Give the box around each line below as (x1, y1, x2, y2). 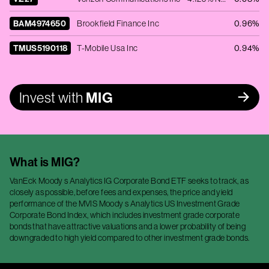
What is (10, 154, 52, 169)
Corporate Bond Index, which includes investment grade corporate (10, 210, 240, 220)
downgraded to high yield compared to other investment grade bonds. (10, 232, 250, 243)
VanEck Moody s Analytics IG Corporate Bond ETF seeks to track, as (10, 175, 249, 186)
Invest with (19, 88, 83, 106)
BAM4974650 (13, 18, 66, 29)
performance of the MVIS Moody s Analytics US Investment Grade (10, 198, 240, 209)
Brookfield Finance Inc (77, 18, 160, 29)
